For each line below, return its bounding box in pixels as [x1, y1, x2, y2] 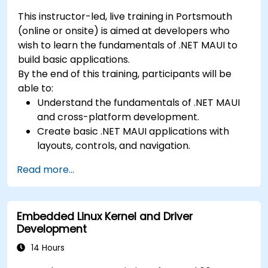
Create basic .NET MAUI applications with [37, 124, 230, 138]
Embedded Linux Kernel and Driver [17, 209, 193, 224]
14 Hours [29, 242, 65, 254]
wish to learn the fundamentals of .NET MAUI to [18, 38, 238, 52]
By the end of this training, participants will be [18, 66, 232, 81]
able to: [18, 81, 54, 95]
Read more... [17, 162, 74, 176]
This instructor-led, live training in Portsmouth [18, 9, 233, 23]
